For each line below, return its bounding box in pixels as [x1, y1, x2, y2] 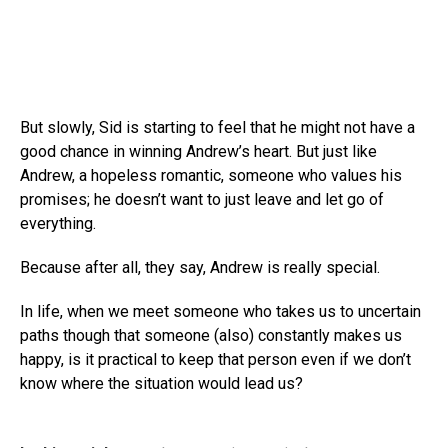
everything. [20, 214, 96, 233]
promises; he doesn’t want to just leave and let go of [20, 190, 384, 209]
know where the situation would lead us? [20, 374, 303, 393]
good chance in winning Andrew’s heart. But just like [20, 142, 377, 161]
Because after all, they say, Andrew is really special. [20, 258, 380, 277]
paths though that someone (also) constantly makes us [20, 326, 402, 345]
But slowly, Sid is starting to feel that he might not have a [20, 118, 415, 137]
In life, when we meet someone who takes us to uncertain [20, 302, 421, 321]
